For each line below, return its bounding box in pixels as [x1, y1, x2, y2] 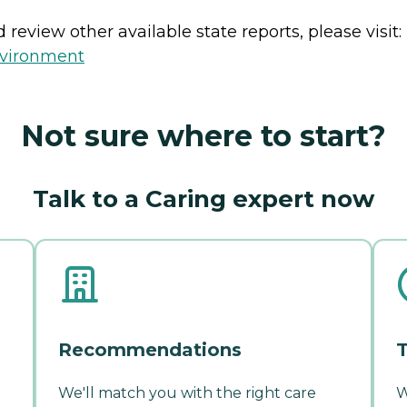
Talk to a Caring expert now [33, 184, 374, 214]
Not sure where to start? [21, 118, 386, 154]
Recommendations [58, 339, 242, 362]
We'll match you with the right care [58, 384, 316, 402]
